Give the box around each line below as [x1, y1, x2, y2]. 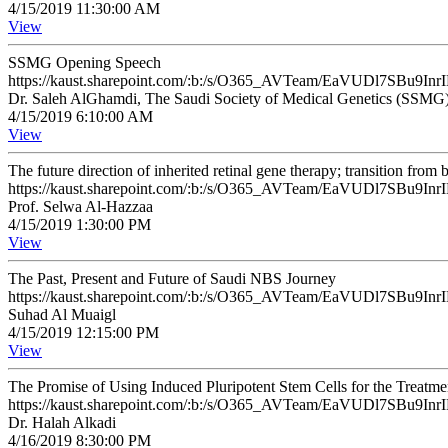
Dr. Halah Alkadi [8, 414, 116, 431]
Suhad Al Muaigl [8, 306, 116, 323]
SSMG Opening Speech [8, 54, 161, 71]
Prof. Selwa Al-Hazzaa [8, 198, 153, 215]
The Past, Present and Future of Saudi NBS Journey [8, 270, 336, 287]
